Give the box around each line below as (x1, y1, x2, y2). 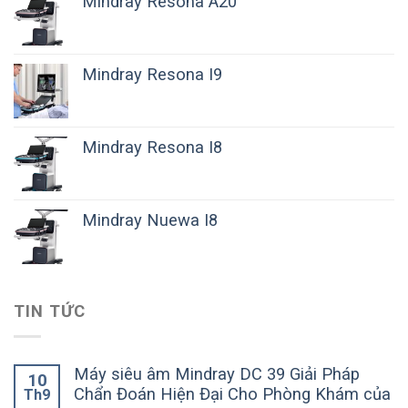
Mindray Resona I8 (82, 138, 222, 158)
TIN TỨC (14, 301, 86, 321)
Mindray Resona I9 (82, 65, 222, 85)
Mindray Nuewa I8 (82, 210, 218, 230)
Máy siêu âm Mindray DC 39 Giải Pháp (74, 363, 360, 383)
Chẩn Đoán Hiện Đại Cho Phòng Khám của (74, 383, 391, 403)
